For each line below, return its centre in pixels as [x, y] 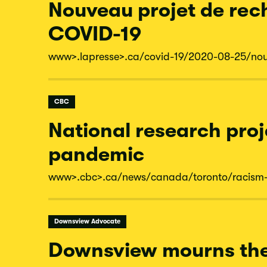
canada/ [172, 177]
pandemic [96, 154]
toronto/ [213, 177]
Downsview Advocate [87, 222]
